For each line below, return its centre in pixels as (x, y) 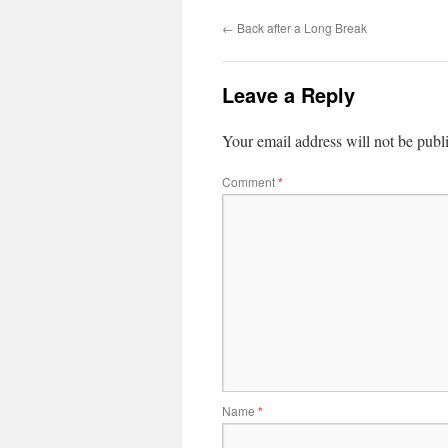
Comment (250, 181)
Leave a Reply (288, 94)
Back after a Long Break (300, 27)
